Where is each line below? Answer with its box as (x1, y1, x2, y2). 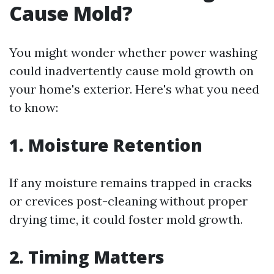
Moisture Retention (28, 133, 202, 157)
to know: (9, 100, 58, 115)
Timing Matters (28, 245, 165, 268)
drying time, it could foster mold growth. (9, 212, 243, 227)
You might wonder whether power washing (9, 45, 257, 60)
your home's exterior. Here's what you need (9, 81, 259, 97)
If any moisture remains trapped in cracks (9, 175, 252, 190)
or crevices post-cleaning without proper (9, 193, 248, 209)
